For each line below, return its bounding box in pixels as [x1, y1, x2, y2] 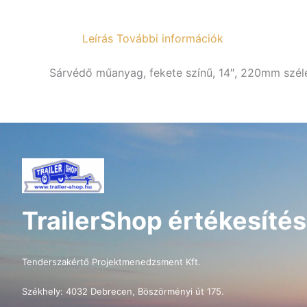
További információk [116, 32, 223, 45]
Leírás [82, 32, 113, 45]
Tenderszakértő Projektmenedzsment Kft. [22, 256, 201, 267]
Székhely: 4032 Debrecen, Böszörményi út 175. [22, 286, 224, 297]
